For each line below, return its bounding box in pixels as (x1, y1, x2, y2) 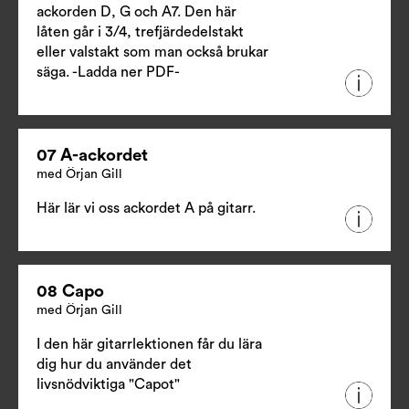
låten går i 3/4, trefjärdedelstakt (37, 24, 244, 39)
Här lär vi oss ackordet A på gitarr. (37, 200, 256, 215)
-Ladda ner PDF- (72, 64, 180, 79)
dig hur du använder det (37, 356, 192, 372)
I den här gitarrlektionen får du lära (37, 336, 262, 351)
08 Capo (37, 282, 104, 300)
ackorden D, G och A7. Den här (37, 4, 236, 19)
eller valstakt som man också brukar (37, 44, 268, 59)
